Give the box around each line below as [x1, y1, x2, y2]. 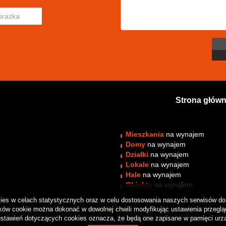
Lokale [126, 160, 149, 168]
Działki [126, 150, 148, 158]
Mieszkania [126, 130, 164, 138]
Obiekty [126, 181, 152, 189]
